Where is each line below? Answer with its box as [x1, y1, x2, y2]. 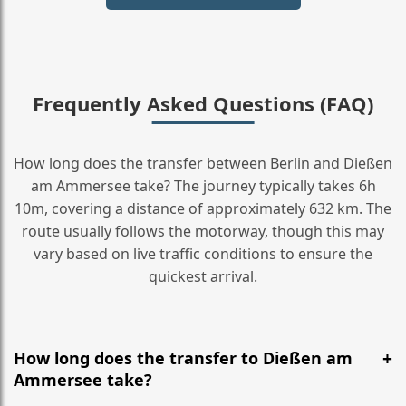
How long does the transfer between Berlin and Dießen [14, 152, 392, 173]
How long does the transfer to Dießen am [14, 346, 353, 369]
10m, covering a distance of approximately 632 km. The [14, 198, 391, 218]
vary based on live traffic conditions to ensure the [34, 243, 372, 264]
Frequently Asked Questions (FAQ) [33, 89, 373, 117]
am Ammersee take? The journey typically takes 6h [30, 175, 376, 196]
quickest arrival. [149, 266, 257, 286]
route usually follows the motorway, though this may [22, 220, 384, 241]
